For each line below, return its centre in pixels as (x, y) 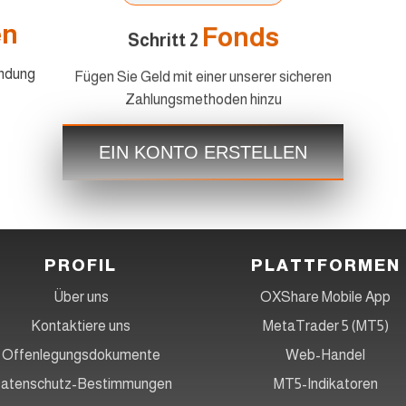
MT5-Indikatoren (325, 383)
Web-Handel (325, 354)
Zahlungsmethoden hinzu (203, 96)
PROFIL (81, 265)
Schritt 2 (164, 37)
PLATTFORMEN (325, 265)
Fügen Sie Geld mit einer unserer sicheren (203, 73)
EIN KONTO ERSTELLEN (203, 152)
